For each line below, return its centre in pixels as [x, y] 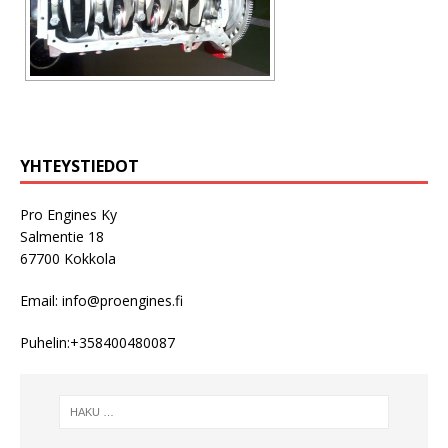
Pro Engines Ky [68, 215]
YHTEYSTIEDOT [79, 166]
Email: [41, 301]
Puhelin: [45, 343]
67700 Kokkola [68, 259]
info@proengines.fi [122, 301]
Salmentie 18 [62, 237]
